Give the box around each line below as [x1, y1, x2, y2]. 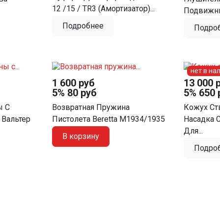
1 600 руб [52, 77, 95, 89]
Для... [184, 126, 203, 136]
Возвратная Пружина [52, 102, 130, 112]
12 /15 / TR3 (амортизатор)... [52, 4, 155, 14]
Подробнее [62, 21, 104, 31]
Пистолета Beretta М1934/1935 [52, 114, 165, 124]
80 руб [67, 86, 97, 99]
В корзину [62, 131, 99, 141]
